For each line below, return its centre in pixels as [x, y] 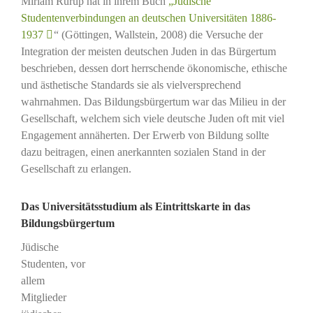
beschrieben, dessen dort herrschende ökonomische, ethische [154, 68]
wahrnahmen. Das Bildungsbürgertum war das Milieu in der [153, 102]
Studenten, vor [53, 264]
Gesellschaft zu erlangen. [76, 169]
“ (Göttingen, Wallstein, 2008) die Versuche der [158, 35]
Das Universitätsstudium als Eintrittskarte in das [135, 207]
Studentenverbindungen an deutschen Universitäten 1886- [148, 18]
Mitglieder [43, 298]
